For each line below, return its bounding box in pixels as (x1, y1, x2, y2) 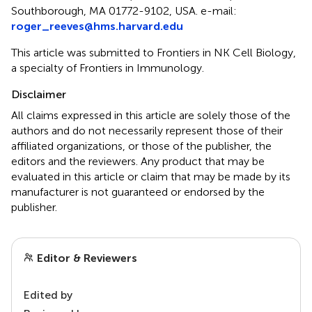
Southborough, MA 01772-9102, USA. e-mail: (11, 3, 237, 17)
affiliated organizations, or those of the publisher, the (11, 139, 272, 153)
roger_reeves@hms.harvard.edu (11, 19, 183, 33)
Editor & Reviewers (34, 251, 137, 265)
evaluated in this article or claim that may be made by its (11, 169, 290, 183)
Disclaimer (11, 87, 66, 101)
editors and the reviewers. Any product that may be (11, 154, 265, 168)
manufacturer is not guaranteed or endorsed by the (11, 185, 265, 198)
